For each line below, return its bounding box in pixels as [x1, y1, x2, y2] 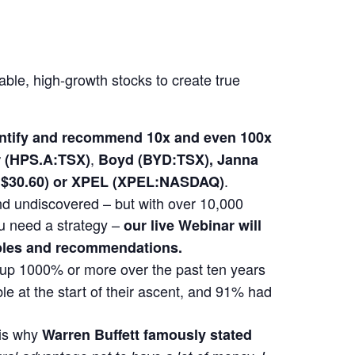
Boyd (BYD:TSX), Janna [97, 148, 258, 170]
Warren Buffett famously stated [41, 323, 252, 345]
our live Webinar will [123, 214, 261, 235]
